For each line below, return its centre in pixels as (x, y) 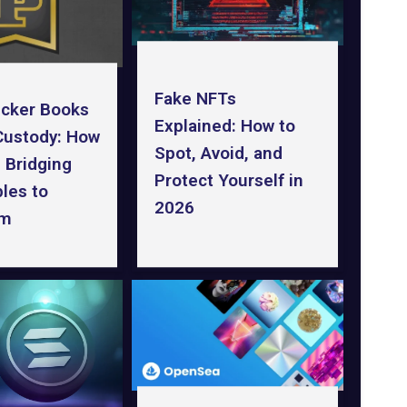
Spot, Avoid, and (218, 154)
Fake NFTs (195, 99)
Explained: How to (224, 126)
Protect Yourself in (228, 181)
